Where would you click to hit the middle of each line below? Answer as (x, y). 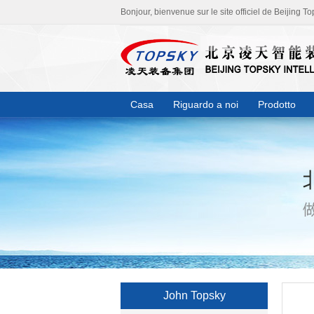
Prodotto (277, 104)
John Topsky (194, 295)
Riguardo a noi (206, 104)
